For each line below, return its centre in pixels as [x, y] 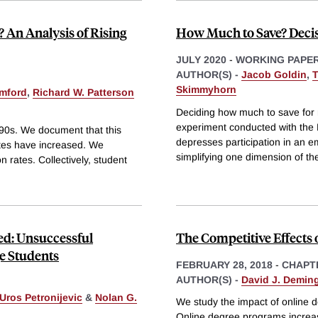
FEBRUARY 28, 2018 [224, 264]
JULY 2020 [201, 59]
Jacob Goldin [274, 74]
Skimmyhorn [206, 89]
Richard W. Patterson [83, 92]
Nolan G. [116, 297]
